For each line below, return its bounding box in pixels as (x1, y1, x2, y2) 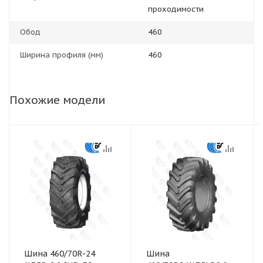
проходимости (148, 4, 204, 14)
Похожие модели (9, 93, 105, 107)
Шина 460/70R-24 (24, 248, 95, 259)
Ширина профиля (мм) (20, 50, 103, 60)
